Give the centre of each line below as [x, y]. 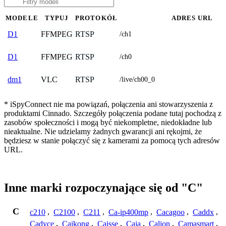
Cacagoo [171, 212]
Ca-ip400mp [128, 212]
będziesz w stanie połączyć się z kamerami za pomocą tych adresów [112, 140]
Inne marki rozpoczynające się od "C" [103, 188]
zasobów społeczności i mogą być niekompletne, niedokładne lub [108, 122]
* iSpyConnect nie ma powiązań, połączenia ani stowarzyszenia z [108, 104]
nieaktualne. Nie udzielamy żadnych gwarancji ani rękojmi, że [103, 131]
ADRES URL [192, 18]
